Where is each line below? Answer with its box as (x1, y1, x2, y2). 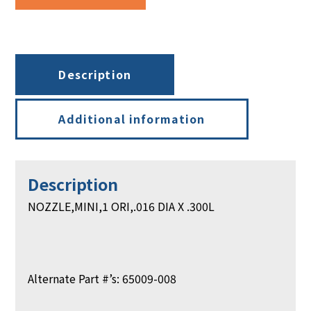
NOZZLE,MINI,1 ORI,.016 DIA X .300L (28, 198, 215, 215)
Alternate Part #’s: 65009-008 (28, 270, 177, 287)
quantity (74, 24, 119, 42)
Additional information (58, 110, 205, 128)
